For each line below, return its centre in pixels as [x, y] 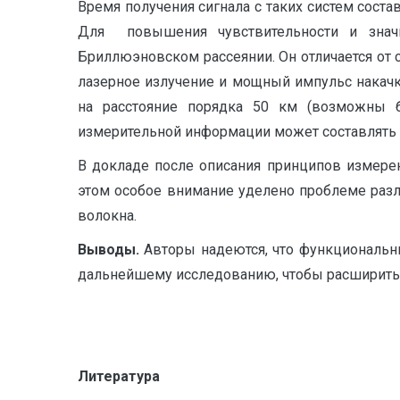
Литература [119, 376]
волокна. [107, 216]
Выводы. [111, 250]
